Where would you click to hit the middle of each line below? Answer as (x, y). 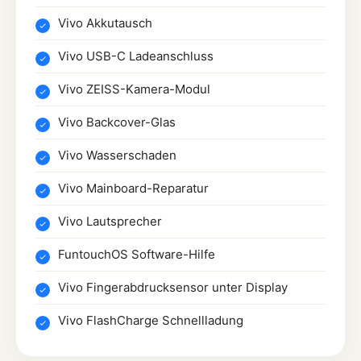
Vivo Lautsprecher (110, 221)
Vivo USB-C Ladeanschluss (136, 56)
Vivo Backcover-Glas (117, 122)
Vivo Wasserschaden (117, 155)
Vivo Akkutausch (105, 23)
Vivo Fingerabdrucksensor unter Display (173, 287)
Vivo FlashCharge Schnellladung (151, 320)
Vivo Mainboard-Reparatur (133, 188)
